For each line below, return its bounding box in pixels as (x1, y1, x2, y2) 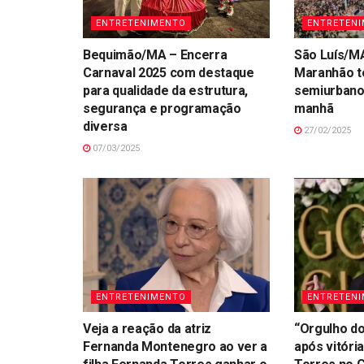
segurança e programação (83, 101, 241, 117)
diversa (83, 119, 128, 135)
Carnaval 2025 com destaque (83, 65, 254, 81)
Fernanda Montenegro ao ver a (83, 338, 268, 354)
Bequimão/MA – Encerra (83, 47, 227, 63)
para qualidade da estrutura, (83, 83, 249, 99)
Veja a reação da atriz (83, 320, 211, 336)
